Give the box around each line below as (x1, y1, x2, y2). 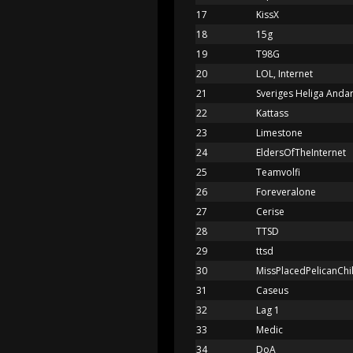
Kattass (256, 106, 288, 120)
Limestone (256, 125, 303, 139)
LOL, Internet (256, 66, 313, 80)
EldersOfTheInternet (256, 145, 346, 159)
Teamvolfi (256, 165, 300, 179)
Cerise (256, 204, 284, 218)
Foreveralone (256, 184, 316, 199)
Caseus (256, 283, 288, 297)
